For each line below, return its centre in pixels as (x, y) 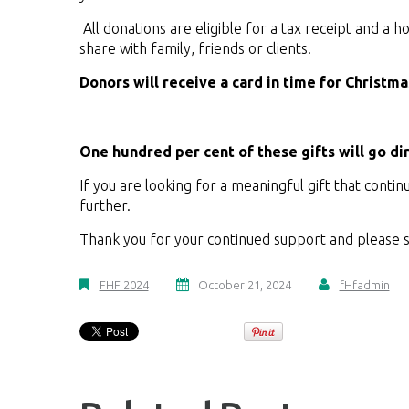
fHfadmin (364, 285)
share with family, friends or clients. (195, 48)
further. (107, 205)
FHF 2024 (124, 285)
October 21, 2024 (245, 285)
